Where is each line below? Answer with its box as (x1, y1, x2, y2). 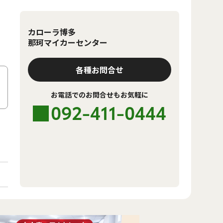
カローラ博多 (28, 26, 76, 38)
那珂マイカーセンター (28, 36, 108, 48)
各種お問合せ (76, 64, 123, 76)
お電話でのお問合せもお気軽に (51, 90, 148, 100)
